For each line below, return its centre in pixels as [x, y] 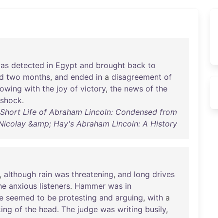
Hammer [90, 186]
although [20, 174]
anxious [23, 186]
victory [93, 89]
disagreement [136, 77]
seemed [20, 198]
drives [163, 174]
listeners [55, 186]
